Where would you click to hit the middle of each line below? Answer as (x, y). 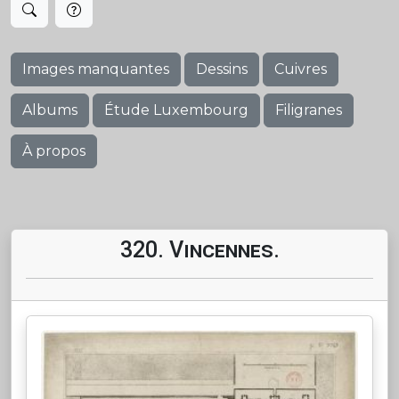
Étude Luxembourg (176, 110)
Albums (50, 110)
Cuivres (301, 69)
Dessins (222, 69)
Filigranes (309, 110)
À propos (54, 151)
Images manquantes (96, 69)
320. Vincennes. (199, 250)
